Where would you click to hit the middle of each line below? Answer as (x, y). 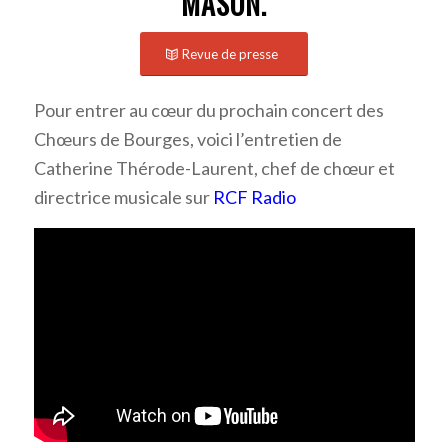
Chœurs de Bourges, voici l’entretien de (187, 139)
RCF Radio (254, 197)
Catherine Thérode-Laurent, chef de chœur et (214, 168)
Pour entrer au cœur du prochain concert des (208, 110)
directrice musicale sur (123, 197)
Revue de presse (229, 53)
